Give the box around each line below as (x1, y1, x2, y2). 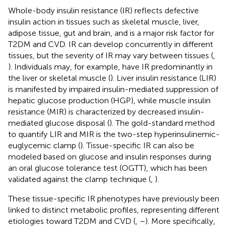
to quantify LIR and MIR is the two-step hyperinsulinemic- (8, 129, 220, 139)
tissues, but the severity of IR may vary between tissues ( (8, 50, 213, 60)
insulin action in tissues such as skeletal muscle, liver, (8, 16, 199, 27)
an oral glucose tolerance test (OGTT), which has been (8, 163, 207, 173)
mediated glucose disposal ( (8, 118, 109, 128)
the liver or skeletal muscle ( (8, 73, 110, 83)
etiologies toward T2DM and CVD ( (8, 216, 135, 226)
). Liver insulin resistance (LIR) (110, 73, 216, 83)
